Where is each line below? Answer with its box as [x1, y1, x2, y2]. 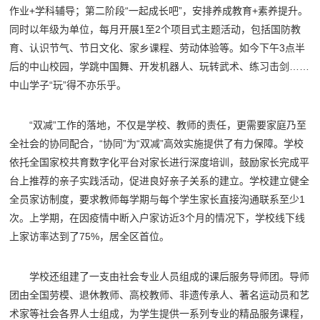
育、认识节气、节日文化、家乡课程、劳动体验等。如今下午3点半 [9, 42, 306, 54]
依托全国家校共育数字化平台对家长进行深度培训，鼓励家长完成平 [9, 156, 310, 169]
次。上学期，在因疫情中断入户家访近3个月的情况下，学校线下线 [9, 212, 306, 224]
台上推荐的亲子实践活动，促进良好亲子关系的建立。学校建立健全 [9, 175, 310, 187]
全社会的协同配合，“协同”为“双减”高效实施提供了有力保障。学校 [9, 138, 304, 150]
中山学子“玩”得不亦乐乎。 [9, 79, 127, 91]
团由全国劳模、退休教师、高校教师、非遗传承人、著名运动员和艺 [9, 289, 310, 301]
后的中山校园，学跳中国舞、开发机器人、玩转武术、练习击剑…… [9, 61, 310, 73]
